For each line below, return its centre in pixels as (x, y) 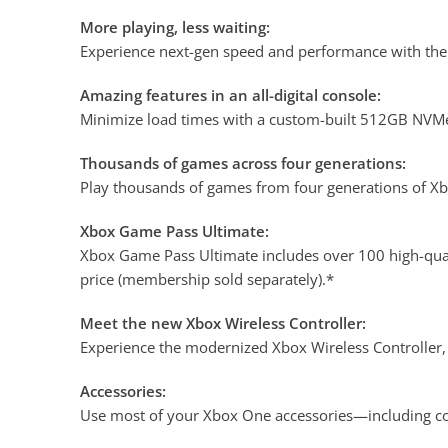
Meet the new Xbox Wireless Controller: (223, 323)
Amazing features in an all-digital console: (230, 95)
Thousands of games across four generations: (243, 163)
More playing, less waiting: (175, 27)
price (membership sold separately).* (207, 279)
